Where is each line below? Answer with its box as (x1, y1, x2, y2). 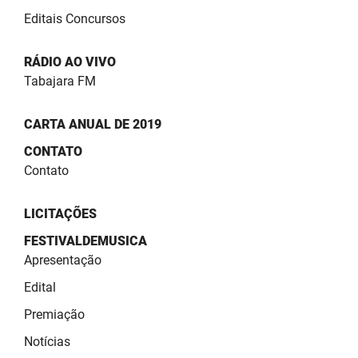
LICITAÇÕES (24, 206, 97, 222)
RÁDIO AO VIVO (24, 54, 116, 70)
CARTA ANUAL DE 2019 (24, 117, 161, 133)
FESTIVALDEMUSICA (24, 233, 147, 249)
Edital (24, 280, 56, 296)
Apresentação (24, 253, 101, 268)
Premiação (24, 307, 85, 323)
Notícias (24, 334, 70, 350)
